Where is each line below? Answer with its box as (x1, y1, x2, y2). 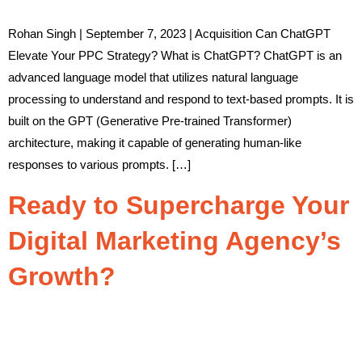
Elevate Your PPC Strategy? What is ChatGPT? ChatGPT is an (8, 48, 342, 63)
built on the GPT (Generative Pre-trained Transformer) (8, 114, 292, 128)
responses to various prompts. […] (8, 158, 191, 172)
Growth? (8, 261, 116, 291)
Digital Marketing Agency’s (8, 225, 341, 255)
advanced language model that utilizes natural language (8, 70, 298, 85)
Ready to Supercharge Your (8, 190, 349, 220)
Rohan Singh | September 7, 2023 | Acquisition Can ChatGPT (8, 27, 330, 41)
